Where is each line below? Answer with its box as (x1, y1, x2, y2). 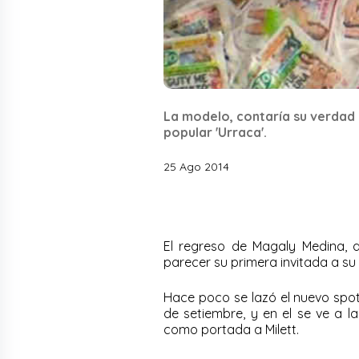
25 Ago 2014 (163, 159, 229, 174)
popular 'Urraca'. (163, 123, 267, 140)
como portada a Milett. (163, 321, 299, 337)
